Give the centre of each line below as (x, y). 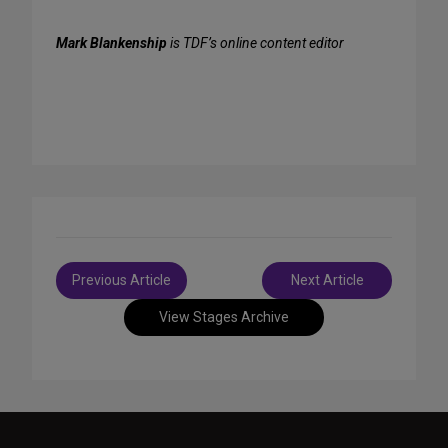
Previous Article (121, 280)
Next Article (327, 280)
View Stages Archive (224, 317)
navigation (100, 294)
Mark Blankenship (111, 43)
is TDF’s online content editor (255, 43)
